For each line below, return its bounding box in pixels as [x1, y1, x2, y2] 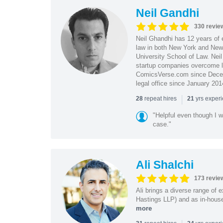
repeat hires [142, 95, 178, 102]
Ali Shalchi [135, 158, 194, 171]
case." [152, 120, 171, 128]
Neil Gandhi [135, 6, 199, 19]
